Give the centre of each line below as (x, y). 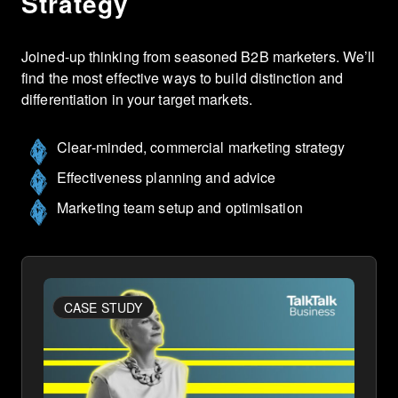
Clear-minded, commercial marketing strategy (201, 147)
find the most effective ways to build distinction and (183, 78)
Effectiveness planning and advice (167, 177)
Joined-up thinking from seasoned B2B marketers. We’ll (199, 56)
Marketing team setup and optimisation (180, 207)
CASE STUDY (103, 307)
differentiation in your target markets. (137, 99)
